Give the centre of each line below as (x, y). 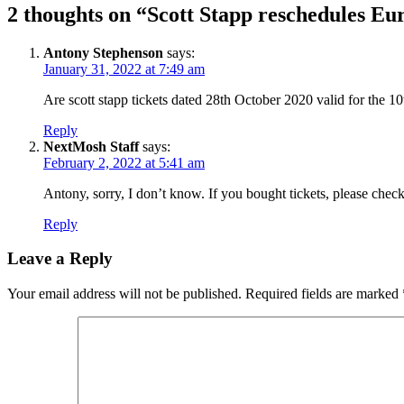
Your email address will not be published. (124, 294)
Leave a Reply (60, 259)
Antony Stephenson (103, 52)
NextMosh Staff (91, 146)
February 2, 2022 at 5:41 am (124, 162)
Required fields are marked (324, 294)
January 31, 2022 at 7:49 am (124, 69)
